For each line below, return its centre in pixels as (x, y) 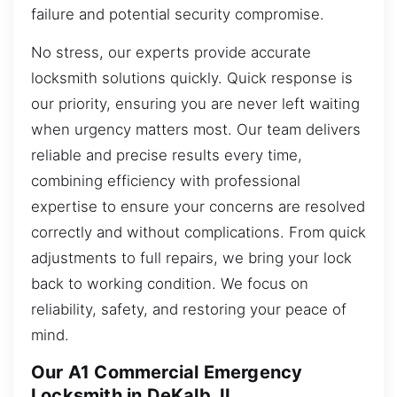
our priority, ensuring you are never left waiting (195, 104)
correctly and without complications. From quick (198, 233)
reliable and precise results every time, (167, 156)
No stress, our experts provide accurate (171, 53)
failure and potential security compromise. (178, 14)
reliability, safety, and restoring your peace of (189, 310)
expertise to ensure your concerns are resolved (198, 207)
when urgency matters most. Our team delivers (196, 130)
